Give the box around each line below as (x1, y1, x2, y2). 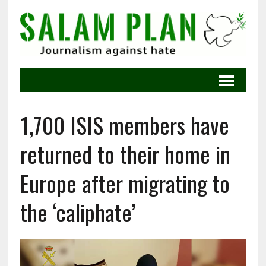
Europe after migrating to (20, 166, 230, 200)
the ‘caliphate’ (20, 195, 135, 229)
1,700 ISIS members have (20, 108, 229, 142)
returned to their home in (20, 137, 230, 171)
